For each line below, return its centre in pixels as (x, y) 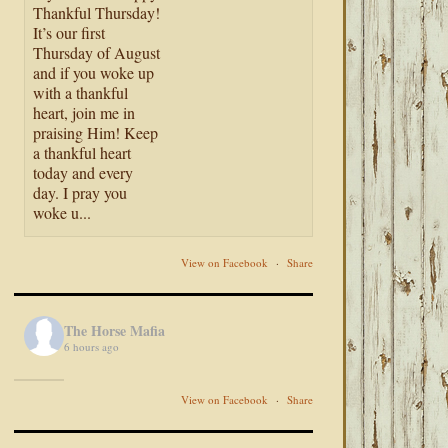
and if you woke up (94, 73)
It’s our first (69, 33)
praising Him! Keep (96, 133)
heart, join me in (84, 113)
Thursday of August (97, 53)
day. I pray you (80, 193)
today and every (83, 173)
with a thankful (81, 93)
